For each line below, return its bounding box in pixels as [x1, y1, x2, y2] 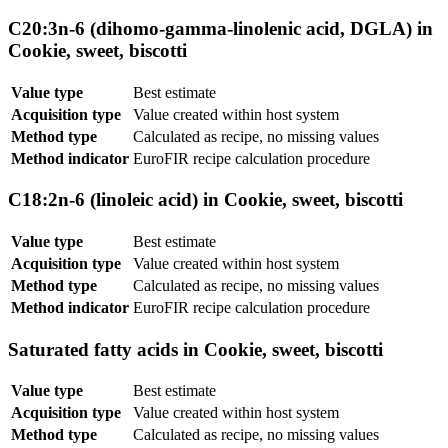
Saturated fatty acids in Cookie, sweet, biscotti [8, 338, 383, 360]
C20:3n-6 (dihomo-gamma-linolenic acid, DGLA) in [8, 17, 433, 39]
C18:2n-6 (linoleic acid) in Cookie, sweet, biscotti [8, 189, 403, 211]
